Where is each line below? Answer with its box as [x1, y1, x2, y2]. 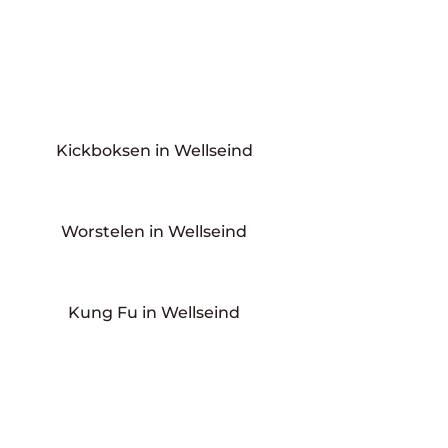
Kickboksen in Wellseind [55, 141, 253, 161]
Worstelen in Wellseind [61, 222, 248, 241]
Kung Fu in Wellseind [68, 302, 241, 322]
